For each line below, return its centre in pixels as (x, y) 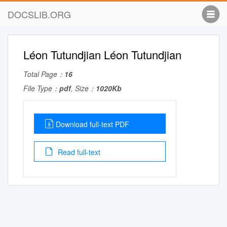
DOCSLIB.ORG (39, 14)
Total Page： (44, 74)
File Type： (41, 88)
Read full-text (78, 152)
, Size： (83, 88)
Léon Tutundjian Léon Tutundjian (102, 54)
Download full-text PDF (92, 124)
